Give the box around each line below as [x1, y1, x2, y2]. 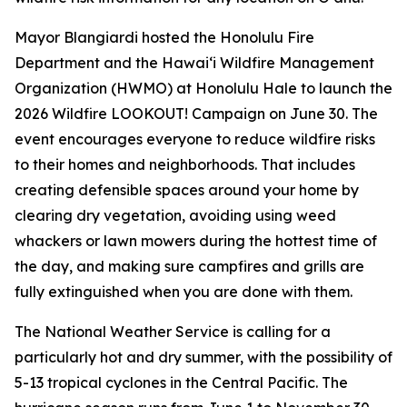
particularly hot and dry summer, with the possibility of [15, 348, 392, 366]
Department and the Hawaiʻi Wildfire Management [15, 54, 374, 72]
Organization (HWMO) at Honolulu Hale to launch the [15, 79, 392, 97]
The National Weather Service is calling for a [15, 323, 331, 341]
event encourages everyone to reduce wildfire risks [15, 130, 375, 148]
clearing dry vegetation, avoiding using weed [15, 206, 336, 224]
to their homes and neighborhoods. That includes [15, 155, 355, 174]
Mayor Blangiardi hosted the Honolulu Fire [15, 28, 314, 46]
